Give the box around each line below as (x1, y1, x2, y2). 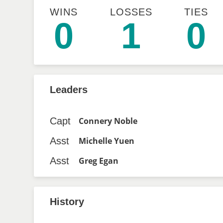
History (50, 196, 84, 207)
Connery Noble (79, 115, 137, 126)
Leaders (50, 84, 88, 95)
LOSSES (110, 6, 152, 17)
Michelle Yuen (79, 135, 134, 146)
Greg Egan (79, 155, 118, 166)
